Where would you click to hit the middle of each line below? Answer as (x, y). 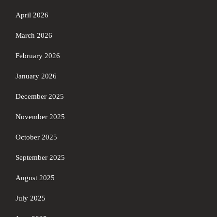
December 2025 (40, 96)
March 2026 (34, 35)
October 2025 (36, 137)
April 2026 (32, 15)
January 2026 (36, 76)
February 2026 (38, 55)
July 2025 (31, 198)
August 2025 (35, 178)
